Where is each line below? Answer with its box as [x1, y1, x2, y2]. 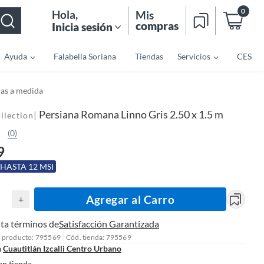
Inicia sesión [52, 19, 113, 34]
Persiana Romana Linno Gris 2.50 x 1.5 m [39, 108, 223, 121]
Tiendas [134, 51, 163, 61]
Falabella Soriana [53, 51, 116, 61]
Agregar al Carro [86, 192, 174, 206]
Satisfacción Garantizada [59, 218, 159, 229]
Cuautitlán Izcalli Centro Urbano [3, 243, 121, 253]
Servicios [177, 51, 210, 61]
